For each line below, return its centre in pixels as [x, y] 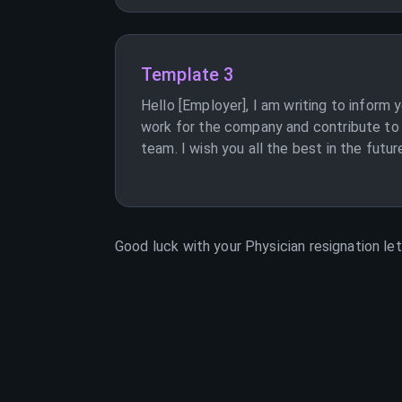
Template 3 [188, 74]
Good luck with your [180, 246]
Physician [275, 246]
